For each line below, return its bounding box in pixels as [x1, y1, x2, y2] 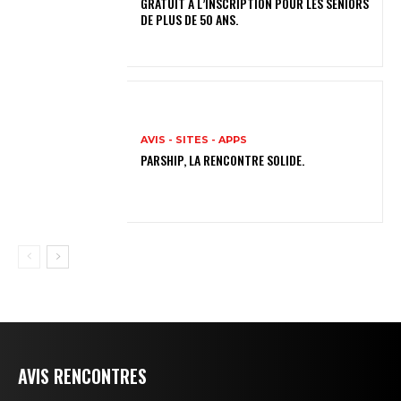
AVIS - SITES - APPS [141, 132, 248, 146]
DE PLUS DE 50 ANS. [141, 10, 239, 30]
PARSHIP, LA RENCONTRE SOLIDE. [141, 149, 305, 169]
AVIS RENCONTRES [18, 362, 147, 389]
